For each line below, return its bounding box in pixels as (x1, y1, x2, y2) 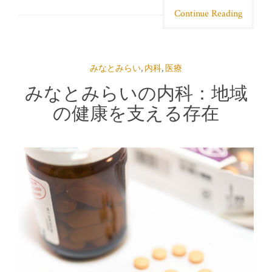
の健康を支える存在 (53, 103, 219, 123)
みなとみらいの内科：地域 (24, 83, 248, 103)
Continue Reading (174, 7, 242, 20)
